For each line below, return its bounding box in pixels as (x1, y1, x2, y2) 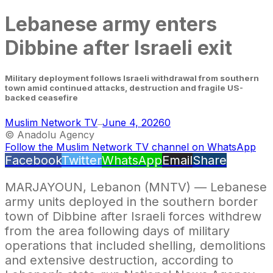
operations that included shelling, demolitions (5, 238, 266, 253)
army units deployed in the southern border (5, 194, 258, 209)
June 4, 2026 (102, 116, 165, 129)
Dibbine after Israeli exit (5, 36, 232, 60)
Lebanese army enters (5, 12, 217, 37)
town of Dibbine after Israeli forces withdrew (5, 208, 261, 224)
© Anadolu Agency (5, 128, 94, 141)
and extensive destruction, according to (5, 252, 233, 268)
